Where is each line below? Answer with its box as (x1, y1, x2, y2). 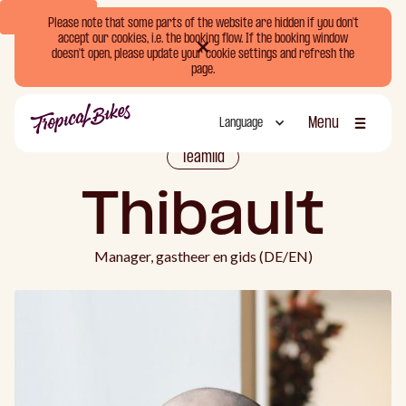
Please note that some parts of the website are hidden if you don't (47, 17, 359, 31)
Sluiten (307, 130, 348, 148)
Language (218, 116, 263, 130)
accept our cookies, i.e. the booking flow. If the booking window (58, 33, 348, 46)
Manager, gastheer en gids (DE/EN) (93, 247, 313, 265)
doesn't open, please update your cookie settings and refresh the (52, 48, 354, 62)
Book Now (18, 8, 78, 25)
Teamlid (181, 150, 225, 167)
